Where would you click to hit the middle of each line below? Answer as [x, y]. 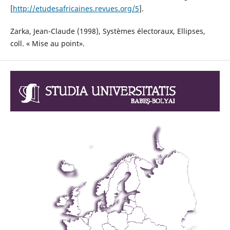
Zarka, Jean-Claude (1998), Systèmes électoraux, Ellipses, [108, 31]
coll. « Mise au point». [47, 44]
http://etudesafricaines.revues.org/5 [76, 9]
